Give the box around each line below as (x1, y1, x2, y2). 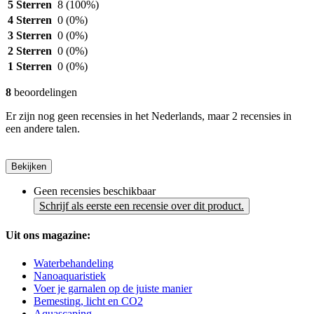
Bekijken (11, 161, 46, 172)
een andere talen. (6, 123, 80, 135)
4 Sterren (8, 14, 52, 27)
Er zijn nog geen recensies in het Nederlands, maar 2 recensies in (6, 110, 292, 123)
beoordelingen (11, 86, 77, 99)
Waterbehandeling (34, 257, 114, 269)
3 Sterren (8, 29, 52, 42)
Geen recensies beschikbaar (34, 185, 156, 198)
